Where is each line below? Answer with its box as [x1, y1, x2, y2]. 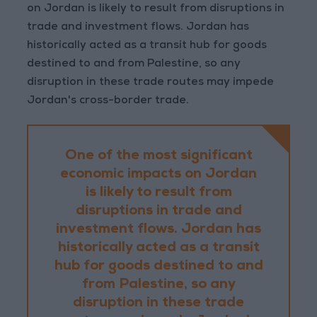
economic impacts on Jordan [60, 168, 257, 183]
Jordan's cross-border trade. [27, 96, 190, 108]
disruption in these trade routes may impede [27, 77, 275, 89]
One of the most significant [64, 149, 253, 164]
